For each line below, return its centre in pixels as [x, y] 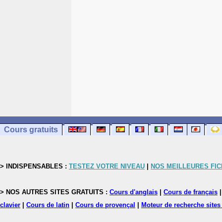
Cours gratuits [31, 130]
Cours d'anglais [134, 192]
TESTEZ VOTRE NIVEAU [107, 166]
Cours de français [191, 192]
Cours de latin [48, 205]
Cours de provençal [105, 205]
